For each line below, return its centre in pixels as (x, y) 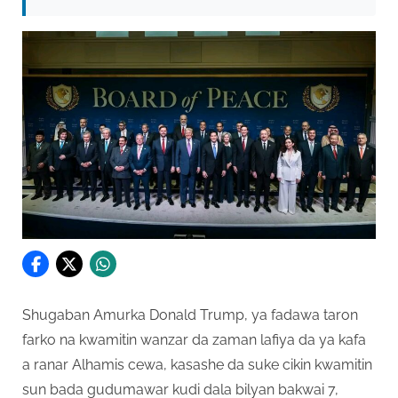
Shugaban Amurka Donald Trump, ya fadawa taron (190, 314)
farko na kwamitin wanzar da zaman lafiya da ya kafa (194, 339)
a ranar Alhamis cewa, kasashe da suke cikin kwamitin (197, 364)
